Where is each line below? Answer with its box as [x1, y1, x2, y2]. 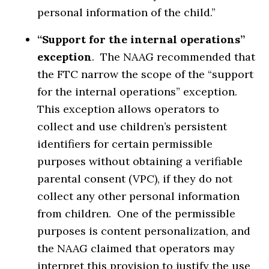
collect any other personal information [37, 189, 240, 203]
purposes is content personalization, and [37, 223, 251, 238]
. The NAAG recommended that [92, 49, 256, 64]
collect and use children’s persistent [37, 119, 228, 133]
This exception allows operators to [37, 101, 220, 116]
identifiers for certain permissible [37, 136, 213, 151]
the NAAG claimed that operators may [37, 241, 235, 255]
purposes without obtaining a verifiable [37, 154, 243, 168]
